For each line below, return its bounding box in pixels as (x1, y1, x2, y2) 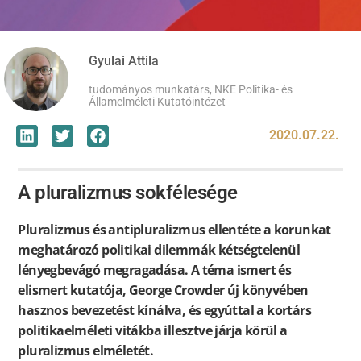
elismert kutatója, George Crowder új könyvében (18, 281, 309, 300)
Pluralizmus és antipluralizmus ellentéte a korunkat (18, 221, 331, 239)
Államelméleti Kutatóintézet (89, 95, 226, 108)
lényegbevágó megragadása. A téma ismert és (18, 261, 292, 280)
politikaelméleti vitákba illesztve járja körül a (18, 322, 288, 340)
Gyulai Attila (89, 53, 159, 68)
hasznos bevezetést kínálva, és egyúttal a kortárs (18, 301, 311, 320)
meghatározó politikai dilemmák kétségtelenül (18, 241, 300, 259)
